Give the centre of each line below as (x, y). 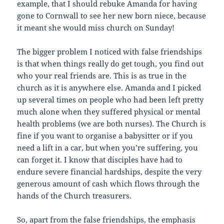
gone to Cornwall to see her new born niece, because (112, 16)
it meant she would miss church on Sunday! (96, 28)
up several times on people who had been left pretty (110, 100)
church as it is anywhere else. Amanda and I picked (109, 88)
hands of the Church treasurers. (74, 196)
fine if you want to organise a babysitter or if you (105, 136)
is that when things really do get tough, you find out (110, 64)
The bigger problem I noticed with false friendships (110, 52)
